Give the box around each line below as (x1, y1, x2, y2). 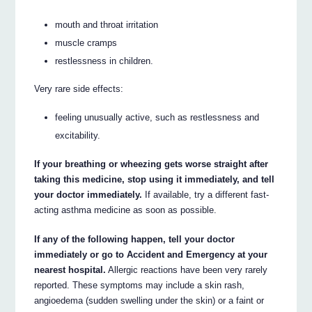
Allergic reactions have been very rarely (106, 264, 268, 275)
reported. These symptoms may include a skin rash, (34, 279, 245, 290)
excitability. (55, 130, 101, 141)
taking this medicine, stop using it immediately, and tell (34, 173, 275, 185)
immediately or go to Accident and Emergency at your (34, 249, 268, 260)
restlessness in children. (55, 55, 154, 66)
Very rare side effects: (34, 84, 124, 95)
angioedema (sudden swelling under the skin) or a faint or (34, 295, 265, 306)
